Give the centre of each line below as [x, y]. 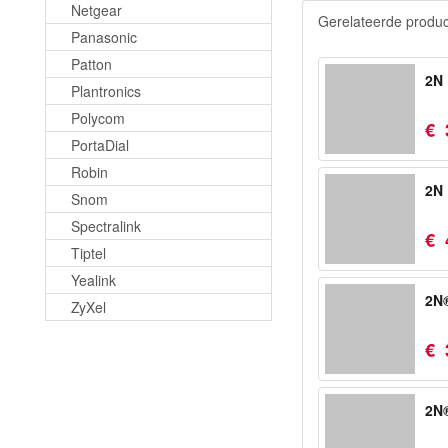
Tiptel [88, 253]
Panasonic [104, 37]
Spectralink [106, 226]
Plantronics [106, 91]
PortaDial [100, 145]
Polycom [98, 118]
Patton [91, 64]
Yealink [93, 280]
